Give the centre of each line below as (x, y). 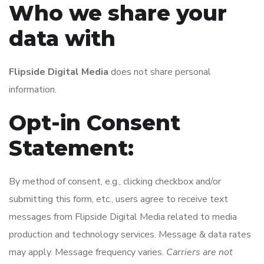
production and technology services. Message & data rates (130, 235)
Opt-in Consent (95, 123)
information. (33, 90)
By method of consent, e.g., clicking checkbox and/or (116, 181)
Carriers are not (199, 252)
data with (62, 38)
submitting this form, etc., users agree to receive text (118, 199)
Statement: (71, 148)
